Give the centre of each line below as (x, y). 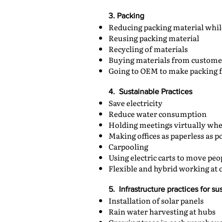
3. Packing (126, 16)
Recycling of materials (148, 49)
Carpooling (128, 146)
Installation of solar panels (156, 200)
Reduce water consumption (158, 114)
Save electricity (136, 103)
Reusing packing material (154, 38)
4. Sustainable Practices (150, 91)
